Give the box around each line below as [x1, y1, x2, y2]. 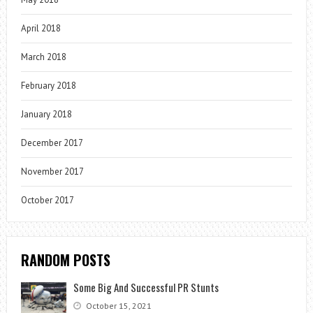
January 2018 [20, 108, 72, 120]
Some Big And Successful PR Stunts [73, 279, 219, 295]
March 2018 [20, 50, 66, 63]
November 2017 [20, 165, 84, 177]
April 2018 [20, 22, 61, 34]
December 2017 [20, 136, 83, 149]
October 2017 [20, 194, 74, 206]
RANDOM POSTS [20, 249, 110, 270]
